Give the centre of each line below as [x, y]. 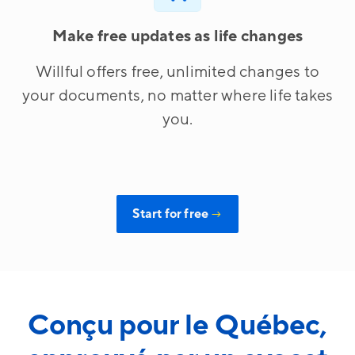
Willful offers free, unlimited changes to [177, 72]
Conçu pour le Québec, [177, 326]
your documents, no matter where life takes [177, 96]
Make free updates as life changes [177, 36]
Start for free [172, 214]
